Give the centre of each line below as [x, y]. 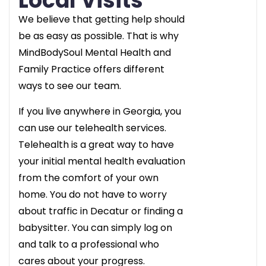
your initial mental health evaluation [102, 161]
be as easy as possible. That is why [99, 36]
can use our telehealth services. [92, 128]
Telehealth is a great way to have [96, 144]
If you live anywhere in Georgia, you [100, 111]
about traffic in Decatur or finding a [101, 211]
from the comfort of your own [88, 178]
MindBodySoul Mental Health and [95, 52]
